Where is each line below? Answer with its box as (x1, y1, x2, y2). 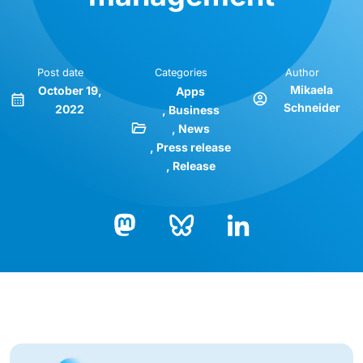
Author (285, 66, 320, 79)
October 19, (37, 83, 102, 97)
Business (168, 103, 220, 117)
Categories (155, 66, 208, 79)
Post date (37, 66, 84, 79)
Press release (156, 140, 232, 154)
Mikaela (290, 83, 334, 96)
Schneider (283, 100, 340, 114)
